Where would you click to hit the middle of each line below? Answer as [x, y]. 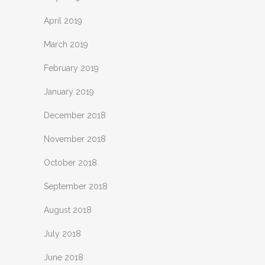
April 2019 [63, 21]
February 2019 [71, 68]
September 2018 [76, 186]
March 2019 [66, 44]
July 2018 [62, 234]
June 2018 [64, 257]
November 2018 [75, 139]
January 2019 [69, 92]
